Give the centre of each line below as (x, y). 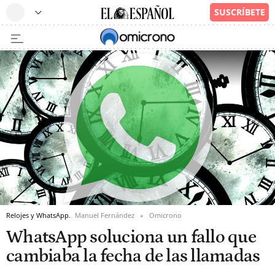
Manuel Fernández (105, 215)
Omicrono (165, 215)
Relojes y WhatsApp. (39, 215)
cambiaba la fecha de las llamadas (133, 257)
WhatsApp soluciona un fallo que (131, 238)
